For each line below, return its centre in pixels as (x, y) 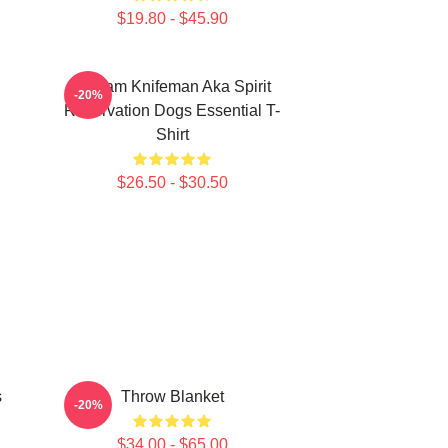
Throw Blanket (172, 396)
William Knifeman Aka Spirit (172, 86)
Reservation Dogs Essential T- (172, 110)
